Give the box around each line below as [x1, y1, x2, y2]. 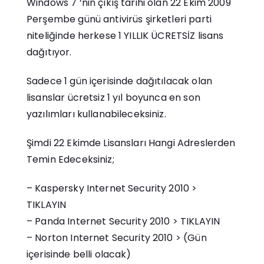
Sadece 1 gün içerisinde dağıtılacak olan [27, 74, 212, 88]
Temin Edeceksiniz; [27, 152, 114, 166]
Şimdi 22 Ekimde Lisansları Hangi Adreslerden [27, 136, 236, 150]
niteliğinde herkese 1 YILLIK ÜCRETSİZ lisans [27, 29, 224, 43]
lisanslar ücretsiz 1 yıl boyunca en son [27, 90, 200, 104]
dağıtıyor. [27, 45, 72, 60]
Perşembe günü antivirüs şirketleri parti [27, 12, 212, 27]
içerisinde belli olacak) [27, 247, 131, 261]
